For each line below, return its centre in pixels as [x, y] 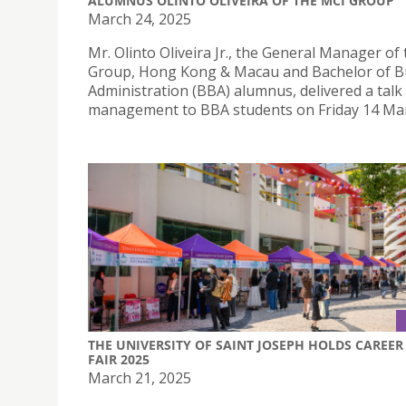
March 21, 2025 [140, 377]
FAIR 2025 [119, 359]
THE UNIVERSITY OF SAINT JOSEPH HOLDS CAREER [246, 344]
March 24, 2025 [140, 19]
